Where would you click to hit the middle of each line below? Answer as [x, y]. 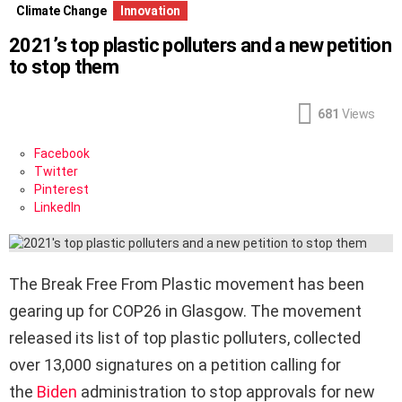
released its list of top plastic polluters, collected [185, 338]
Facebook [62, 153]
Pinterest [61, 189]
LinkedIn [57, 207]
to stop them [64, 67]
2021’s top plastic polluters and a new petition [200, 45]
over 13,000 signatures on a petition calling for [175, 365]
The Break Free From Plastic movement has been [187, 284]
